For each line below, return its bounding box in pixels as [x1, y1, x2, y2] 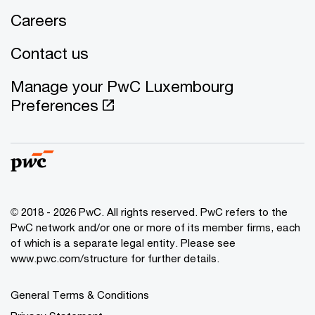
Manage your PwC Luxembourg [11, 76, 233, 96]
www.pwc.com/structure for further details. [11, 251, 219, 264]
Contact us [11, 43, 89, 63]
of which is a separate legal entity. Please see [11, 236, 236, 249]
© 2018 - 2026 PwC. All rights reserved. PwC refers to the [11, 205, 288, 218]
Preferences [11, 95, 98, 115]
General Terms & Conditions [11, 288, 149, 301]
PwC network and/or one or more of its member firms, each [11, 220, 300, 233]
